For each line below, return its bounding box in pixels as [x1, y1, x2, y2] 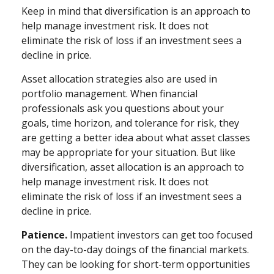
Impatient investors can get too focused [67, 228, 253, 242]
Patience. [21, 228, 67, 242]
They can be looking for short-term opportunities [21, 257, 250, 271]
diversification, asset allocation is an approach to [21, 160, 244, 174]
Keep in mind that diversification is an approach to [21, 4, 251, 18]
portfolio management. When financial [21, 87, 198, 100]
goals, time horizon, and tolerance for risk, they [21, 116, 239, 130]
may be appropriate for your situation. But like [21, 146, 235, 159]
